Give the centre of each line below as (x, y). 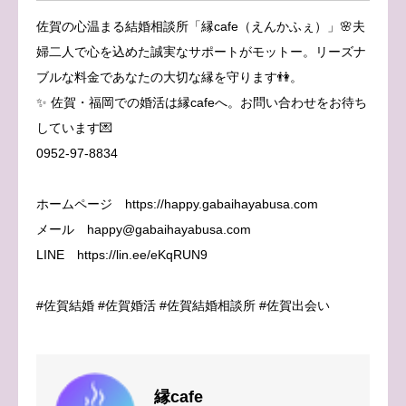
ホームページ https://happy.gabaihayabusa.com (177, 203)
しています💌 (74, 127)
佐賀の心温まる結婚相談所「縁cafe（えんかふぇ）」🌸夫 (201, 26)
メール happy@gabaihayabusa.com (144, 229)
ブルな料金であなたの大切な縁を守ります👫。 (169, 77)
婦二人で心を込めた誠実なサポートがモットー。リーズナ (201, 51)
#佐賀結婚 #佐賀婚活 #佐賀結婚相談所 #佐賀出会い (183, 305)
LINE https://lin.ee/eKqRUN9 (122, 254)
